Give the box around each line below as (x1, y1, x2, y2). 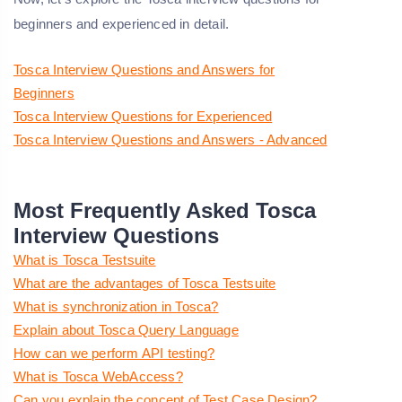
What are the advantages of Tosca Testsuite (13, 275, 276, 292)
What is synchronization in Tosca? (13, 299, 219, 315)
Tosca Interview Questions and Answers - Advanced (13, 132, 328, 148)
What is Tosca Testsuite (13, 252, 156, 268)
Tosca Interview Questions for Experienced (13, 109, 273, 125)
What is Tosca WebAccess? (13, 369, 183, 385)
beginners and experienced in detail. (13, 16, 230, 32)
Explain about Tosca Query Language (13, 322, 239, 338)
